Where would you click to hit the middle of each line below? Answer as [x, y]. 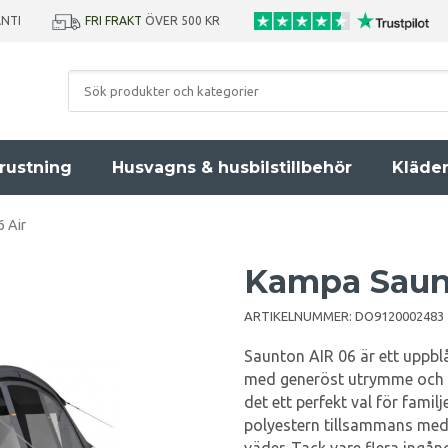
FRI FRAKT [113, 20]
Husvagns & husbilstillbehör [232, 167]
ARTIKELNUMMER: [299, 316]
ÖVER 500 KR [184, 20]
